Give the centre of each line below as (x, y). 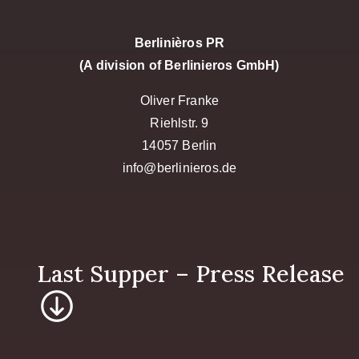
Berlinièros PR (179, 43)
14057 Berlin (179, 145)
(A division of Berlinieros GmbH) (179, 65)
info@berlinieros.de (179, 168)
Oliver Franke (179, 101)
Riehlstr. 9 (179, 123)
